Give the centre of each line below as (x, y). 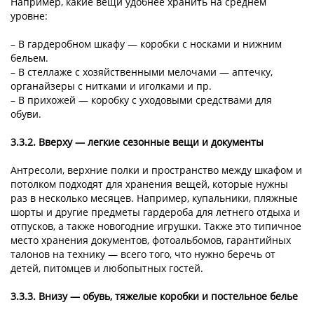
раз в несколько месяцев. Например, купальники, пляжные (154, 198)
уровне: (29, 16)
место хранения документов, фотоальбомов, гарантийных (151, 240)
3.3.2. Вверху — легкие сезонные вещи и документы (137, 142)
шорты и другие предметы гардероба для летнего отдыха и (155, 212)
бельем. (29, 58)
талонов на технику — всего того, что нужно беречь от (143, 254)
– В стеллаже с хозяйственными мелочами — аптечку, (142, 72)
